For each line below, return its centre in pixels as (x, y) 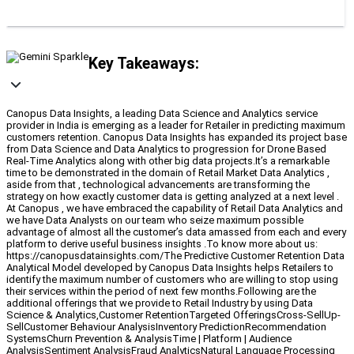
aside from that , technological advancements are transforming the (158, 185)
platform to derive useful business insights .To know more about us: (162, 244)
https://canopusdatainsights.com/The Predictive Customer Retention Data (175, 256)
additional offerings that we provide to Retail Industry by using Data (160, 303)
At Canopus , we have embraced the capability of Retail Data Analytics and (175, 209)
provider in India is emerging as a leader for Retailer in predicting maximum (176, 126)
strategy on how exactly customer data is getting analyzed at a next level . (173, 197)
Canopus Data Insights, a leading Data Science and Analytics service (162, 114)
